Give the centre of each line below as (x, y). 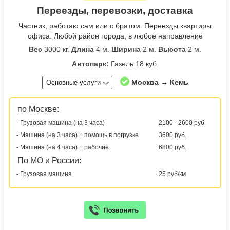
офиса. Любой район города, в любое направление (115, 36)
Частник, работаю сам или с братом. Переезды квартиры (115, 26)
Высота (172, 50)
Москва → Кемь (160, 82)
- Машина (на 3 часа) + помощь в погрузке (78, 135)
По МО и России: (49, 161)
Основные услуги (73, 83)
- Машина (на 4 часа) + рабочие (63, 148)
